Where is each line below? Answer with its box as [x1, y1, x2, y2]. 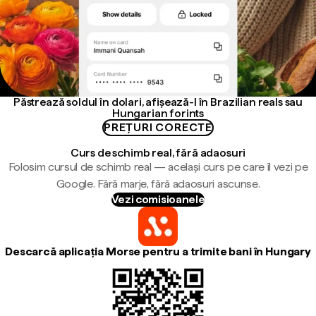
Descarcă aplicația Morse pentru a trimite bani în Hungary [5, 245, 311, 258]
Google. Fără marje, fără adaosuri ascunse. [56, 177, 260, 190]
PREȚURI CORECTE [104, 121, 212, 134]
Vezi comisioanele [111, 193, 205, 206]
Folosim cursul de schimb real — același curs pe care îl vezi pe [8, 160, 308, 174]
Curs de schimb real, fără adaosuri [70, 146, 246, 159]
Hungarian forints [111, 107, 205, 120]
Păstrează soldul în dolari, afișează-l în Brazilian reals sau [13, 95, 303, 109]
